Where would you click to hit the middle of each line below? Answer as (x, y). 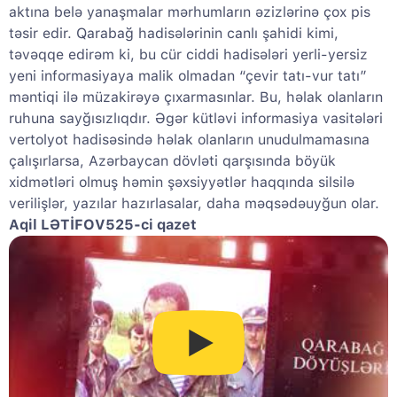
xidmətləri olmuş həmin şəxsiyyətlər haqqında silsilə (182, 183)
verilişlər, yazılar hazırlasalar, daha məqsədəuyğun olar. (194, 204)
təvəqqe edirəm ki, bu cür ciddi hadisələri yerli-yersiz (188, 55)
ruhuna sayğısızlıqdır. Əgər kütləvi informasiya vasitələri (196, 119)
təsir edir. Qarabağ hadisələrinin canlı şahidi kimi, (174, 34)
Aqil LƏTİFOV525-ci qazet (103, 225)
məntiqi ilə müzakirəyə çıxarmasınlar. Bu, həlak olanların (196, 97)
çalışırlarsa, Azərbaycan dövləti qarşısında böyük (172, 161)
